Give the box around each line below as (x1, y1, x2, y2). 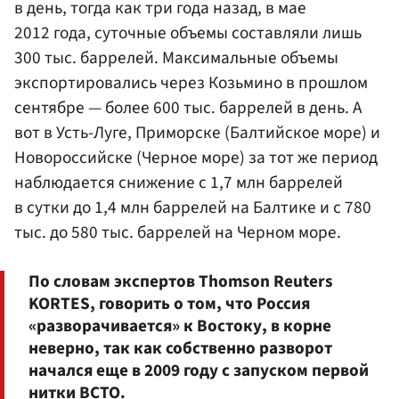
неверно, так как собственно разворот (28, 336, 332, 362)
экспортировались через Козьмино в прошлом (14, 70, 368, 96)
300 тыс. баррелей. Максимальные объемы (14, 45, 338, 71)
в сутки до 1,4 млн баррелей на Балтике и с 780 (14, 195, 371, 221)
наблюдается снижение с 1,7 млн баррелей (14, 170, 343, 196)
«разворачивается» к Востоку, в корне (28, 313, 331, 339)
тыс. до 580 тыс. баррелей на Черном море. (14, 220, 341, 246)
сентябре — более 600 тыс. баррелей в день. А (14, 95, 362, 121)
